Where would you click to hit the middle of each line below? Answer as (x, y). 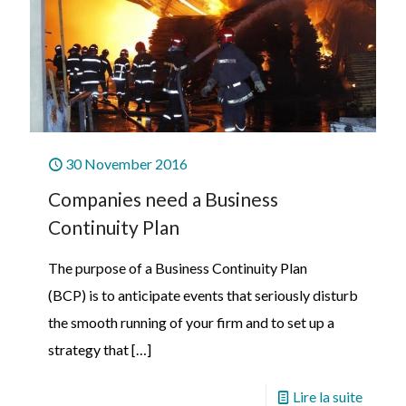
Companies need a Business (163, 198)
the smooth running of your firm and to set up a (191, 322)
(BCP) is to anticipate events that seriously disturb (203, 295)
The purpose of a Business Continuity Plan (178, 267)
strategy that (88, 349)
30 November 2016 (126, 163)
